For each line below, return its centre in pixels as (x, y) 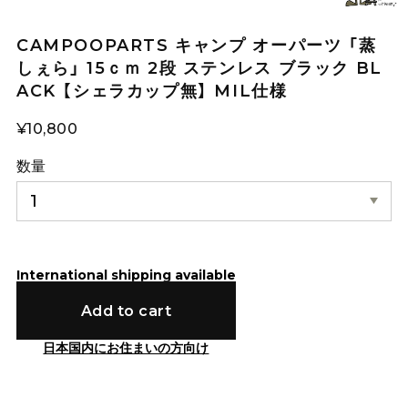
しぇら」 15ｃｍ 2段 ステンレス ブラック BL (199, 68)
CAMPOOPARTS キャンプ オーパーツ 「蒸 (196, 46)
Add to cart (126, 311)
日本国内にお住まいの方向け (126, 348)
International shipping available (126, 275)
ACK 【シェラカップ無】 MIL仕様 (152, 91)
